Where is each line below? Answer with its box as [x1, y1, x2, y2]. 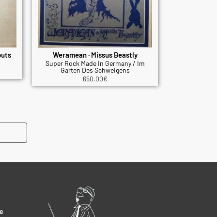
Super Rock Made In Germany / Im [45, 59, 145, 68]
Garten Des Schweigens [60, 66, 130, 75]
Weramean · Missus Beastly [52, 50, 138, 60]
